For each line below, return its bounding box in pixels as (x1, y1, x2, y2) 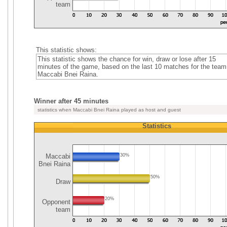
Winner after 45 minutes (34, 97, 108, 105)
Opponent (40, 198, 70, 206)
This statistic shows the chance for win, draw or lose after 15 (37, 55, 216, 63)
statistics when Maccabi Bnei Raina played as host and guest (36, 107, 181, 112)
